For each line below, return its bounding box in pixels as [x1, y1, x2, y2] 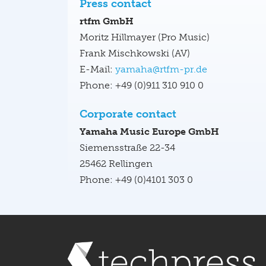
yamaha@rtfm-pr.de [115, 64, 207, 75]
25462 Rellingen [80, 158, 153, 169]
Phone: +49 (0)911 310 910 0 [80, 80, 204, 91]
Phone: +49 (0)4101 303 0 [80, 174, 193, 185]
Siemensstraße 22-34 [80, 142, 175, 153]
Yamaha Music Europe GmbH [80, 126, 219, 137]
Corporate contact [80, 107, 176, 121]
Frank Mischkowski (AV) [80, 47, 190, 59]
